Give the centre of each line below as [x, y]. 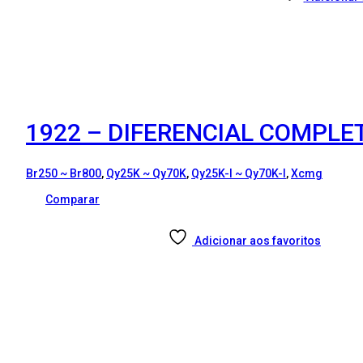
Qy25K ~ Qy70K [146, 174]
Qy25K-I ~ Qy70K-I [239, 174]
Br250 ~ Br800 [64, 174]
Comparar [73, 200]
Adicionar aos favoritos [258, 241]
